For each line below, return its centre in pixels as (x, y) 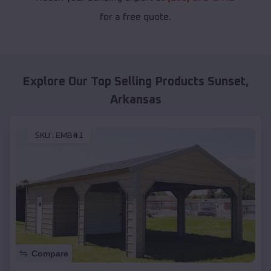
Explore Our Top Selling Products (115, 82)
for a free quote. (135, 17)
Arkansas (135, 100)
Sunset (226, 82)
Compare (50, 253)
